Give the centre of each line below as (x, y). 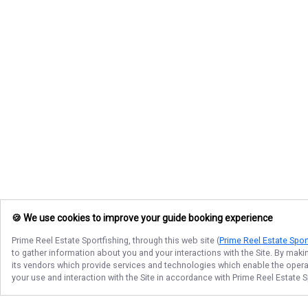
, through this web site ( (174, 240)
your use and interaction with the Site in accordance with (122, 277)
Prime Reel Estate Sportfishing (70, 240)
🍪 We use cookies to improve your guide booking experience (142, 218)
